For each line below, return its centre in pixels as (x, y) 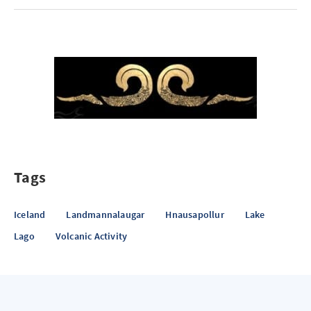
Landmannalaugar (106, 214)
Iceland (30, 214)
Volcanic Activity (91, 236)
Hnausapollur (195, 214)
